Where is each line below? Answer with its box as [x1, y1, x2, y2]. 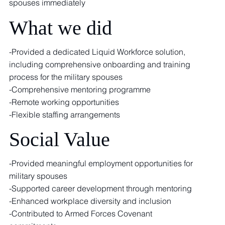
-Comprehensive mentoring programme [9, 84, 151, 94]
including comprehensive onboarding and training [9, 59, 191, 69]
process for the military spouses [9, 71, 123, 82]
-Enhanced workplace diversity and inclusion [9, 195, 171, 206]
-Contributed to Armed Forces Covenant [9, 208, 152, 218]
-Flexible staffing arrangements [9, 109, 121, 120]
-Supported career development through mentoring [9, 183, 192, 193]
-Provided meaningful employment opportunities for [9, 158, 193, 168]
